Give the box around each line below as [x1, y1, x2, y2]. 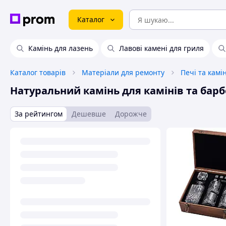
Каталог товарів [10, 68, 66, 77]
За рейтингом [15, 109, 63, 119]
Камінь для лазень [28, 43, 93, 53]
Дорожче [115, 109, 147, 119]
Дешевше [72, 109, 106, 119]
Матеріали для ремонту [82, 68, 164, 77]
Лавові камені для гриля [119, 43, 204, 53]
